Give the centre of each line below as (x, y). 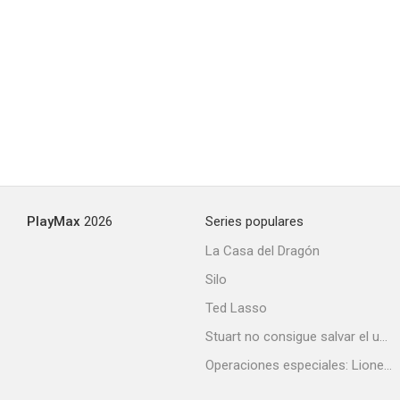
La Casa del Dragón (262, 251)
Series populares (254, 221)
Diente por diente (311, 84)
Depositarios (311, 295)
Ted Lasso (236, 308)
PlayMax (54, 221)
